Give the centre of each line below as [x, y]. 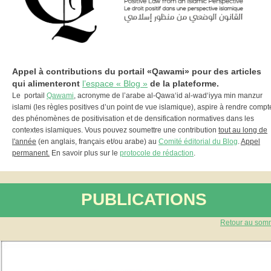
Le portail [29, 96]
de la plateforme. [183, 83]
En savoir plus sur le [85, 153]
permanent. [31, 153]
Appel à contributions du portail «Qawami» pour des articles [137, 71]
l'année [24, 142]
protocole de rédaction [157, 153]
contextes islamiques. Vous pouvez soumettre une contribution [115, 130]
